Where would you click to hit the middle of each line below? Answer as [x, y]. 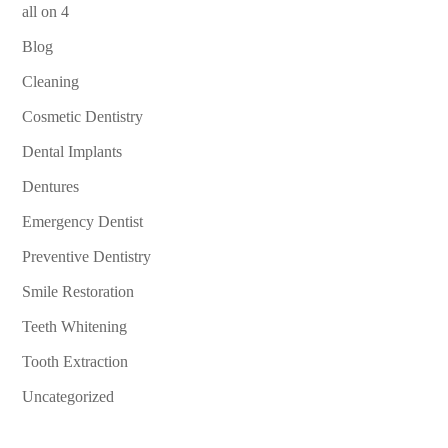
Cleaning [51, 82]
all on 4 [46, 12]
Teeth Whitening [75, 327]
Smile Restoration [78, 292]
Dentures [51, 187]
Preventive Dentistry [87, 257]
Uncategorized [68, 397]
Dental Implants [72, 152]
